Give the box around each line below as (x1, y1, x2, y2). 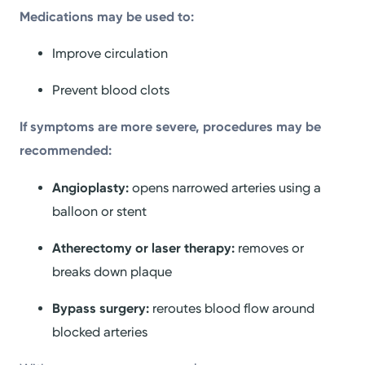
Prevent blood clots (52, 82, 170, 99)
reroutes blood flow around (149, 300, 315, 316)
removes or (235, 240, 305, 256)
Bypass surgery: (52, 300, 150, 316)
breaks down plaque (52, 263, 173, 279)
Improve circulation (52, 45, 169, 61)
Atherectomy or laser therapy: (52, 240, 235, 256)
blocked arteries (52, 323, 148, 340)
